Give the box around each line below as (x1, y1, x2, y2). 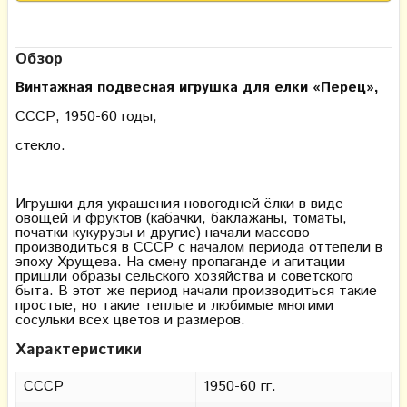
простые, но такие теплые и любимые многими (15, 295, 333, 316)
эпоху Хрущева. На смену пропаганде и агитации (15, 252, 345, 273)
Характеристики (15, 339, 142, 361)
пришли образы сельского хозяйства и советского (15, 266, 353, 287)
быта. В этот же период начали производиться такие (15, 281, 377, 302)
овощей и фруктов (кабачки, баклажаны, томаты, (15, 208, 347, 229)
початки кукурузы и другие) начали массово (15, 223, 310, 243)
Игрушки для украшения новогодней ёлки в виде (15, 194, 343, 214)
